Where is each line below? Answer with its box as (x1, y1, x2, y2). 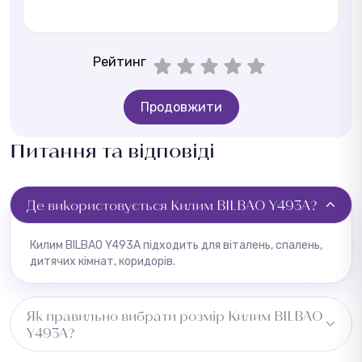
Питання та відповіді (10, 137, 215, 162)
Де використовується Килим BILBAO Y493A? (27, 196, 318, 213)
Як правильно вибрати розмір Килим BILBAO (27, 307, 323, 323)
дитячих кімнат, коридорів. (30, 254, 175, 268)
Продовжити (140, 99, 222, 115)
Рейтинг (92, 53, 146, 69)
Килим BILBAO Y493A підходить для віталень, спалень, (30, 238, 322, 252)
